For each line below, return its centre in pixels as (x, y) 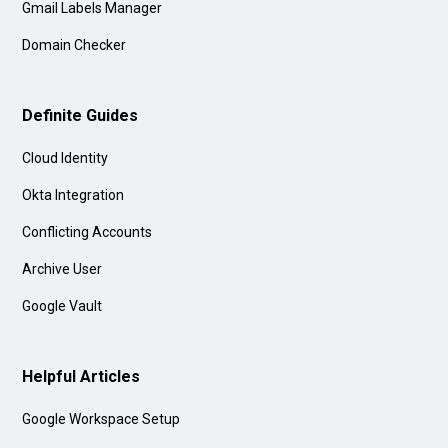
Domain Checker (74, 44)
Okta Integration (73, 194)
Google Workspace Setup (101, 418)
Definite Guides (80, 115)
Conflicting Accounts (87, 231)
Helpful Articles (81, 376)
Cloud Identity (65, 157)
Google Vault (62, 305)
